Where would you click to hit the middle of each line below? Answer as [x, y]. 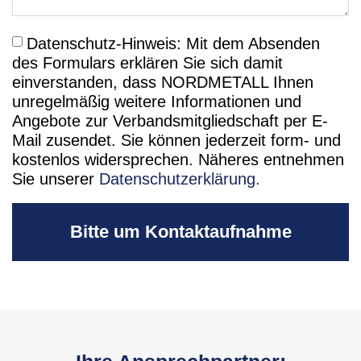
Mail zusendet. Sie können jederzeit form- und [176, 140]
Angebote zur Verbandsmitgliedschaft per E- [170, 120]
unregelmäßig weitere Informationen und [157, 101]
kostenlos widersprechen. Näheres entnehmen [178, 159]
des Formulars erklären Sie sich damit [147, 62]
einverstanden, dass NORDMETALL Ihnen [163, 82]
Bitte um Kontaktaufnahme [180, 232]
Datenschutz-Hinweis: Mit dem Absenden [173, 43]
